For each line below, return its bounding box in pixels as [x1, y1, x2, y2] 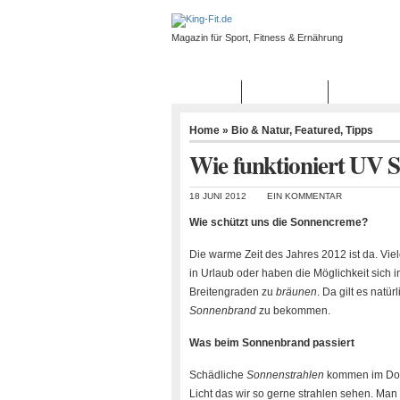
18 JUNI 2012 [189, 191, 246, 201]
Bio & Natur [231, 124, 289, 137]
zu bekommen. [256, 304, 330, 317]
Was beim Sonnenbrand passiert [189, 337, 354, 349]
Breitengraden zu [189, 286, 276, 298]
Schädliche [189, 369, 246, 381]
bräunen [276, 286, 317, 298]
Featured [295, 124, 340, 137]
